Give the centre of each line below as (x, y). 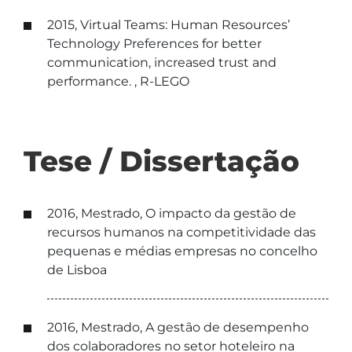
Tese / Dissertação (161, 161)
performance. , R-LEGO (118, 81)
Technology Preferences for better (154, 44)
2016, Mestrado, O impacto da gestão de (172, 213)
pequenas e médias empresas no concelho (182, 251)
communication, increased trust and (162, 62)
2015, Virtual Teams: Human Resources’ (169, 25)
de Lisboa (77, 270)
